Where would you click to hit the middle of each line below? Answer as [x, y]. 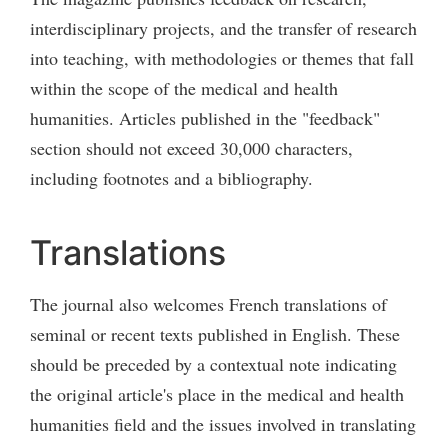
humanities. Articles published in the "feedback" [205, 117]
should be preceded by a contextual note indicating [213, 363]
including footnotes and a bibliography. [171, 177]
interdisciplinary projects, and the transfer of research [223, 27]
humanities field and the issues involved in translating [223, 423]
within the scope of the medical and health [184, 87]
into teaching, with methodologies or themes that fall [222, 57]
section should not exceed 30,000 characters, [191, 147]
